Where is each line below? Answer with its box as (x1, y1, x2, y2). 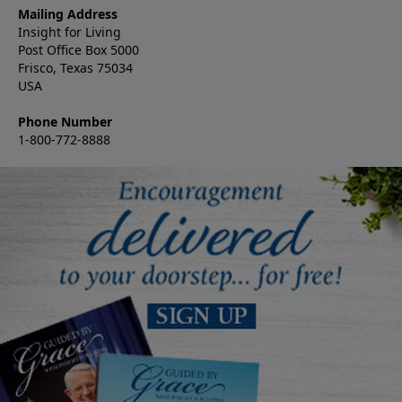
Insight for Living (18, 22, 121, 40)
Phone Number (18, 112, 112, 130)
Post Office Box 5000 (18, 40, 139, 58)
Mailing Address (18, 4, 118, 22)
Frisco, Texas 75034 (18, 58, 133, 76)
